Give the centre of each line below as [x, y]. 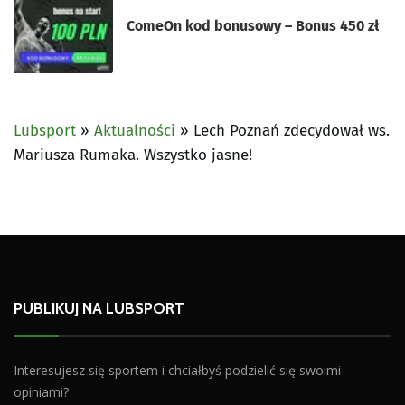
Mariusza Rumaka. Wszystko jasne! [133, 155]
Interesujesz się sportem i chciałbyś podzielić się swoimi [177, 370]
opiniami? [41, 392]
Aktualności [135, 131]
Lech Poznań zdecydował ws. [292, 131]
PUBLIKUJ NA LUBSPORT [99, 308]
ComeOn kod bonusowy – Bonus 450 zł [254, 25]
